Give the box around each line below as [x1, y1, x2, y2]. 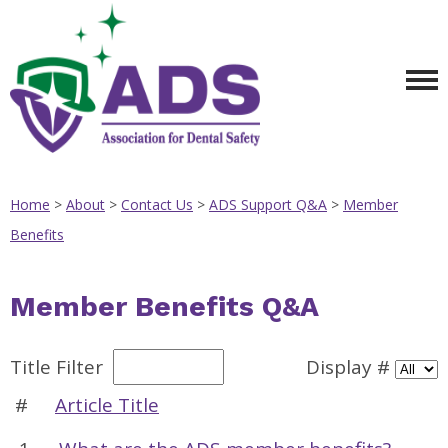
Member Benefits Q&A [10, 290, 319, 323]
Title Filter [10, 354, 113, 380]
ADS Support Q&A [209, 195, 327, 214]
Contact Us [121, 195, 193, 214]
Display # [291, 354, 395, 380]
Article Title [55, 392, 159, 418]
